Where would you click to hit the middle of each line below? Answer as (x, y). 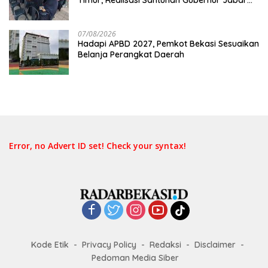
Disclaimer (215, 245)
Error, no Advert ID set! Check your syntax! (98, 145)
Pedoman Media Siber (135, 258)
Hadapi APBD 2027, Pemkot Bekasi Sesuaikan (168, 43)
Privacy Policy (109, 245)
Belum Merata (106, 10)
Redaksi (165, 245)
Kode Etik (50, 245)
